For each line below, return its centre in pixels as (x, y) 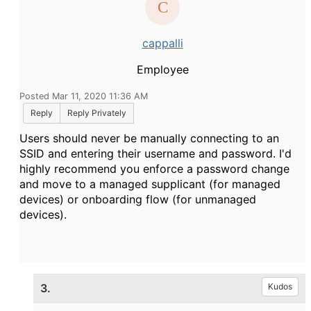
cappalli (162, 43)
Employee (162, 69)
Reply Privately (97, 113)
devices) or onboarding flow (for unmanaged (138, 199)
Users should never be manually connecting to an (149, 138)
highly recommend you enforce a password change (154, 169)
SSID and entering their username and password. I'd (155, 153)
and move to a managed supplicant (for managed (150, 184)
